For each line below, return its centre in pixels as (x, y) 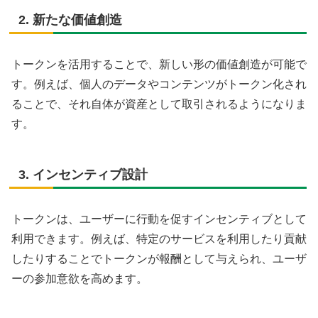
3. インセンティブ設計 (83, 174)
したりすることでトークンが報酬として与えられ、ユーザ (159, 259)
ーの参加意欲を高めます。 (79, 279)
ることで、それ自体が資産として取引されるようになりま (159, 104)
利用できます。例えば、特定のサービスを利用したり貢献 (159, 239)
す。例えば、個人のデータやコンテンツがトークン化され (159, 84)
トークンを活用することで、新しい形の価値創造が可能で (159, 64)
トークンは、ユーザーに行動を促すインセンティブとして (159, 219)
